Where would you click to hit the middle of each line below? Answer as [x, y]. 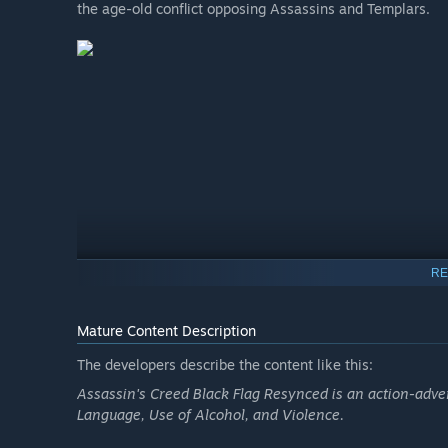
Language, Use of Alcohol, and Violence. [210, 415]
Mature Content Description [166, 331]
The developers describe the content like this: [225, 365]
